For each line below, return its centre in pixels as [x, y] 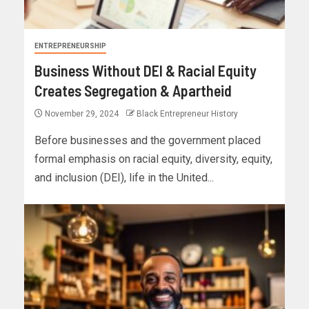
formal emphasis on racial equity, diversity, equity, [153, 159]
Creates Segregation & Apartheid [133, 91]
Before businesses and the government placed [148, 141]
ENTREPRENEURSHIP [70, 46]
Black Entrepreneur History [187, 114]
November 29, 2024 [82, 114]
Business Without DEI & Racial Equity [146, 71]
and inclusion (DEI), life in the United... [124, 178]
